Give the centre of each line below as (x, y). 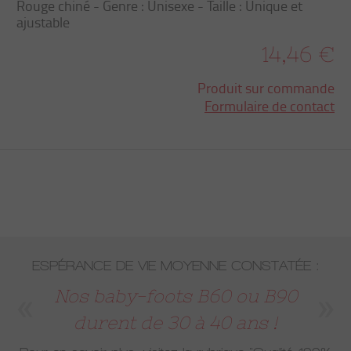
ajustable (43, 22)
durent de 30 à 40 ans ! (175, 323)
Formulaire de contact (270, 106)
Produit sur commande (266, 88)
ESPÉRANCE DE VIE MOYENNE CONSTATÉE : (175, 266)
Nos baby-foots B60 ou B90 (175, 296)
